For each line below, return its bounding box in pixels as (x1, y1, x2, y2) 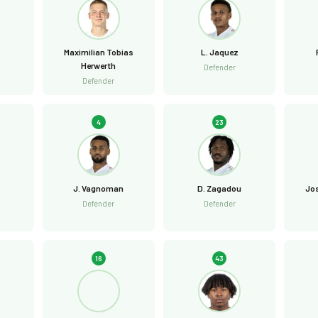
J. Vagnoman (73, 183, 124, 193)
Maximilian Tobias (63, 47, 133, 57)
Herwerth (81, 60, 116, 70)
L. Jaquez (200, 47, 238, 57)
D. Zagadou (197, 183, 242, 193)
